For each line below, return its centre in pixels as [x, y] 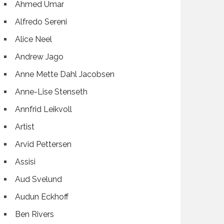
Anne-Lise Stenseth [51, 92]
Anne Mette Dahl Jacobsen [65, 74]
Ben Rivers [35, 214]
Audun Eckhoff [42, 197]
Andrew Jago [39, 57]
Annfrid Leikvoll [44, 109]
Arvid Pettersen [43, 144]
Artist [25, 127]
